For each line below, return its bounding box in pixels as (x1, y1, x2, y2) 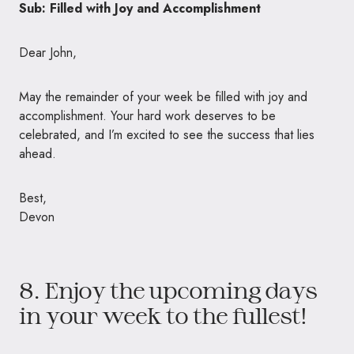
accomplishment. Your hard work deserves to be (19, 106, 276, 125)
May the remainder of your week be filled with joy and (19, 87, 307, 106)
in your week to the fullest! (19, 301, 307, 329)
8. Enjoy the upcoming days (19, 276, 317, 303)
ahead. (19, 144, 56, 163)
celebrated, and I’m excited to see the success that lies (19, 125, 314, 144)
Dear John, (19, 43, 77, 62)
